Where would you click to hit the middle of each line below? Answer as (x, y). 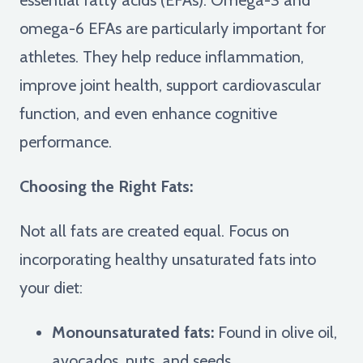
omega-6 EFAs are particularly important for (173, 28)
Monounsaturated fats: (133, 332)
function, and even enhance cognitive (148, 113)
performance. (66, 141)
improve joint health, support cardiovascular (170, 85)
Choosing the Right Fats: (106, 186)
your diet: (51, 287)
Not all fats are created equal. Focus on (154, 231)
